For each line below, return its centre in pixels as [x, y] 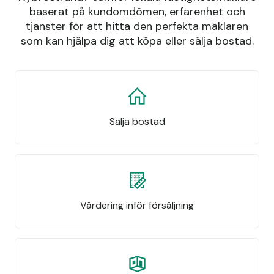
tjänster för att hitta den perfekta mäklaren [137, 26]
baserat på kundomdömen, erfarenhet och [137, 12]
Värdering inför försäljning [137, 205]
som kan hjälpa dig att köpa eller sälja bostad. [137, 41]
